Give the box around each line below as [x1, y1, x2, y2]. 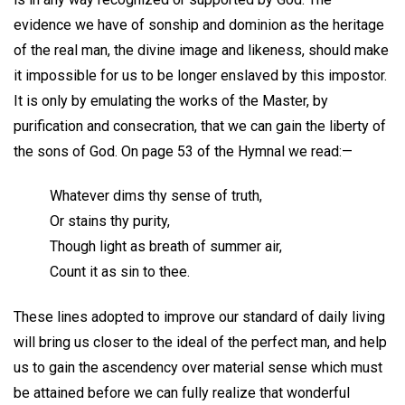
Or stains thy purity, [50, 212, 170, 230]
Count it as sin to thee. [50, 262, 190, 280]
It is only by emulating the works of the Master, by [14, 91, 328, 109]
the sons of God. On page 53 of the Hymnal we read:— [14, 142, 353, 160]
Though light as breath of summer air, [50, 237, 282, 255]
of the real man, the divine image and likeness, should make [14, 41, 389, 59]
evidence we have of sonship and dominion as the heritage [14, 15, 384, 33]
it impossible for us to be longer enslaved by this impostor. [14, 66, 387, 84]
